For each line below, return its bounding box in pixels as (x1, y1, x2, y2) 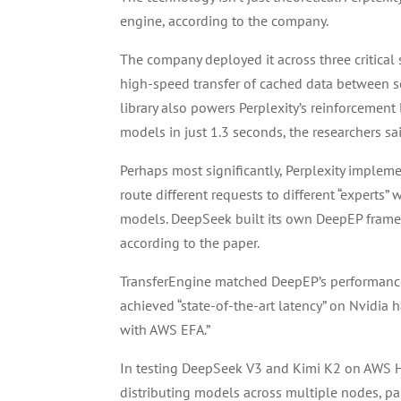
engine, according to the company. (120, 12, 329, 30)
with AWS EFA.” (120, 320, 211, 338)
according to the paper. (120, 234, 260, 252)
